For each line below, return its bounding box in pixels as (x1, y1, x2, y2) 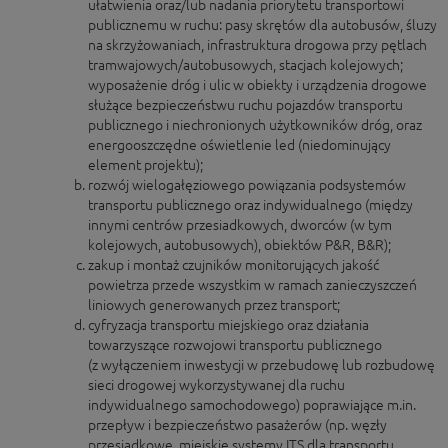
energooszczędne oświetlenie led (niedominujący (88, 137, 391, 153)
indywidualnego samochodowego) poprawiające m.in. (88, 397, 416, 413)
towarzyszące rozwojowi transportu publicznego (88, 337, 382, 353)
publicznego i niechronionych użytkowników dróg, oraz (88, 117, 422, 133)
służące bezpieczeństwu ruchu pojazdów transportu (88, 97, 403, 113)
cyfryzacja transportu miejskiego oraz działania (88, 317, 369, 333)
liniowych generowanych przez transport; (88, 297, 340, 313)
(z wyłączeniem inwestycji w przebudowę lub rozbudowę (88, 357, 435, 373)
